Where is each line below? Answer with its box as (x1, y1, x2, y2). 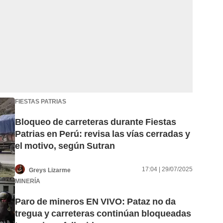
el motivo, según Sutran (15, 140, 115, 151)
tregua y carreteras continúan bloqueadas (15, 208, 191, 219)
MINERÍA (15, 177, 40, 185)
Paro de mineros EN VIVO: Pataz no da (15, 196, 176, 207)
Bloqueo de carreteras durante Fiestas (15, 116, 176, 127)
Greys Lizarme (29, 166, 71, 174)
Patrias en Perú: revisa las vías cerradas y (15, 128, 190, 139)
